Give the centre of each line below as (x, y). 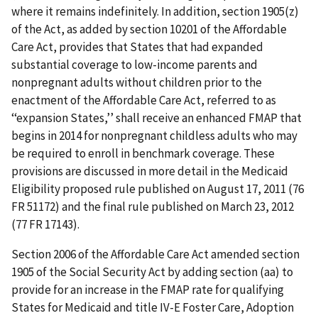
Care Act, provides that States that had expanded (137, 47)
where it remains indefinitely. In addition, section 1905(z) (155, 12)
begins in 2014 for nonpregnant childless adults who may (154, 136)
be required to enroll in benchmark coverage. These (143, 154)
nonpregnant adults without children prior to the (137, 83)
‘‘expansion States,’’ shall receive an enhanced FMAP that (157, 118)
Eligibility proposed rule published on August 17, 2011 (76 (158, 189)
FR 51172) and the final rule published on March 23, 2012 (153, 207)
